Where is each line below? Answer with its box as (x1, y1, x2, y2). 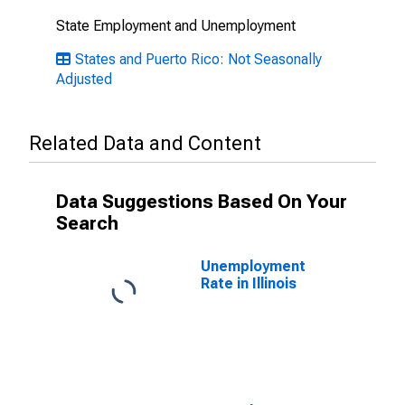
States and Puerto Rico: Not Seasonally (75, 51, 322, 68)
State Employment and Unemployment (56, 17, 296, 34)
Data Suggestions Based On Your (56, 191, 347, 212)
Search (56, 212, 118, 234)
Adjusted (56, 71, 112, 88)
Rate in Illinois (201, 275, 297, 292)
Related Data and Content (29, 132, 261, 155)
